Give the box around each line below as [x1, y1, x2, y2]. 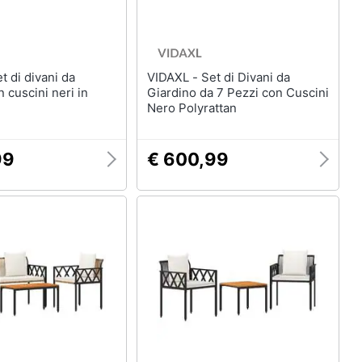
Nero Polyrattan [146, 100, 237, 116]
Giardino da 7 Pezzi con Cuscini [146, 85, 329, 100]
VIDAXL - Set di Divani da [146, 69, 201, 85]
